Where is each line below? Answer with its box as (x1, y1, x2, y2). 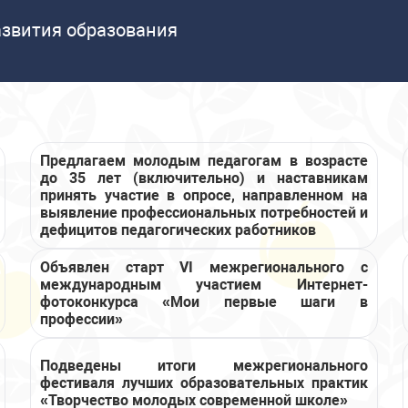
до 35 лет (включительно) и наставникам (40, 169, 368, 187)
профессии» (40, 311, 123, 328)
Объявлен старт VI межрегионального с (40, 259, 368, 276)
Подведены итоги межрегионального (40, 356, 368, 374)
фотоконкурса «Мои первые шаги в (40, 293, 368, 311)
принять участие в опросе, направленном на (40, 187, 368, 204)
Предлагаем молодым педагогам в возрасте (40, 152, 368, 169)
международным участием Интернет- (40, 276, 368, 293)
